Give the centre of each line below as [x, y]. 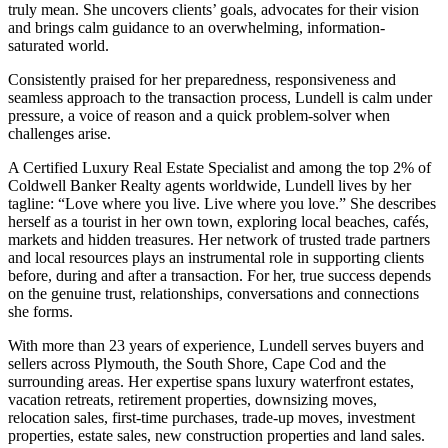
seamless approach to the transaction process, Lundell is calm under [220, 97]
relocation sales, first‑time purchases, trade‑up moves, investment [211, 417]
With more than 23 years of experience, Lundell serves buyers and [216, 345]
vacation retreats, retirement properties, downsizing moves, [192, 399]
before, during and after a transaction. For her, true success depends [219, 275]
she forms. [40, 311]
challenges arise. [59, 133]
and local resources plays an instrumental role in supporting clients [216, 257]
